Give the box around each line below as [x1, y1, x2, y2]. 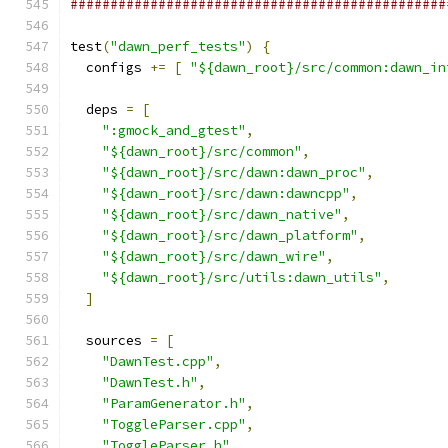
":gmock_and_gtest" [102, 122, 246, 139]
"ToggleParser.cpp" [102, 416, 246, 433]
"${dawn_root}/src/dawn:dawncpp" [102, 185, 350, 202]
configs [70, 59, 150, 76]
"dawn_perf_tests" [110, 38, 246, 55]
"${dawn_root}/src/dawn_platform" [102, 227, 358, 244]
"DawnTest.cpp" [102, 353, 214, 370]
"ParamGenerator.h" [102, 395, 246, 412]
